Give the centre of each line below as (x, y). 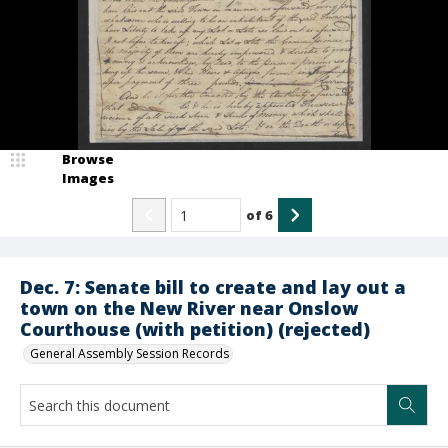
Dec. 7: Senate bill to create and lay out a (213, 287)
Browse (88, 159)
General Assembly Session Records (129, 353)
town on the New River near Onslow (189, 308)
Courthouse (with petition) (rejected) (195, 329)
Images (88, 178)
